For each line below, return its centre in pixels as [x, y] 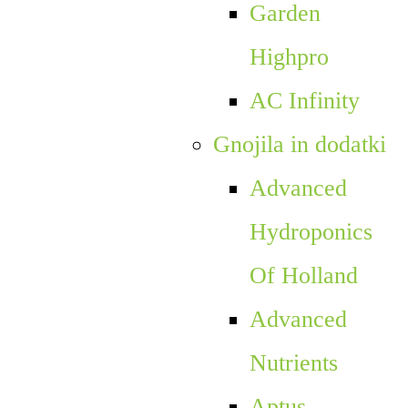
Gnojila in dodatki [299, 144]
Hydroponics [311, 231]
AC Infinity [304, 100]
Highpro [289, 56]
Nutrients [293, 362]
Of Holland [303, 275]
